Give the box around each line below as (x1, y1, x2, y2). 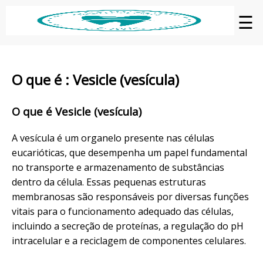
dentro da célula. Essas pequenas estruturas (12, 175, 206, 188)
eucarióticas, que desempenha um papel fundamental (12, 146, 247, 159)
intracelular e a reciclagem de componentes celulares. (12, 234, 246, 247)
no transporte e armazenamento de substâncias (12, 160, 224, 174)
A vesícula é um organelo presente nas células (12, 131, 214, 144)
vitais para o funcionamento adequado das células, (12, 204, 234, 218)
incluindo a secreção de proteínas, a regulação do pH (12, 219, 244, 232)
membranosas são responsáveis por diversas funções (12, 190, 249, 203)
